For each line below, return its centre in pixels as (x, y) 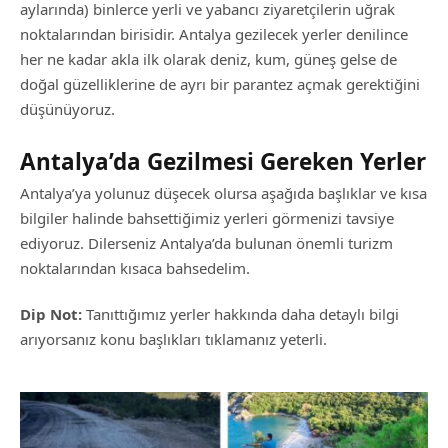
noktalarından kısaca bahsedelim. (135, 267)
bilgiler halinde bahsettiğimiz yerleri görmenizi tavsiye (207, 217)
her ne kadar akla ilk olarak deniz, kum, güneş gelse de (208, 58)
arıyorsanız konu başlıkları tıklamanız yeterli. (173, 338)
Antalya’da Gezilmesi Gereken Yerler (223, 161)
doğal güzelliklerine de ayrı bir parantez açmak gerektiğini (220, 83)
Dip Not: (51, 313)
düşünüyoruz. (67, 108)
